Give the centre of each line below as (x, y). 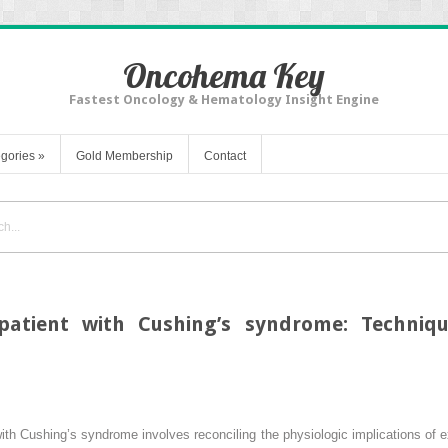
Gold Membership (124, 155)
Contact (225, 155)
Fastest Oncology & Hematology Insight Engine (224, 99)
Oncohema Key (224, 75)
